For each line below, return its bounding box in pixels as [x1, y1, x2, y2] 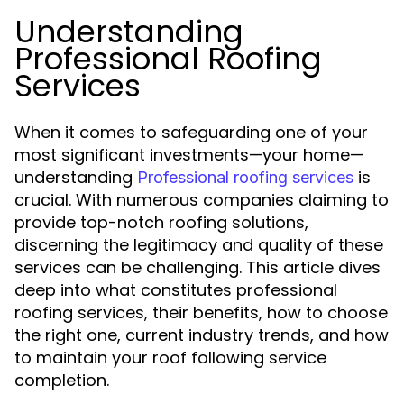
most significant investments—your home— [14, 143, 363, 166]
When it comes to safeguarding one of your [14, 121, 368, 143]
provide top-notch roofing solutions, [14, 211, 308, 234]
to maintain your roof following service [14, 346, 326, 369]
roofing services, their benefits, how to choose [14, 301, 388, 324]
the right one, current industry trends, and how [14, 324, 389, 346]
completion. [14, 369, 109, 391]
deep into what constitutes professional [14, 279, 337, 301]
